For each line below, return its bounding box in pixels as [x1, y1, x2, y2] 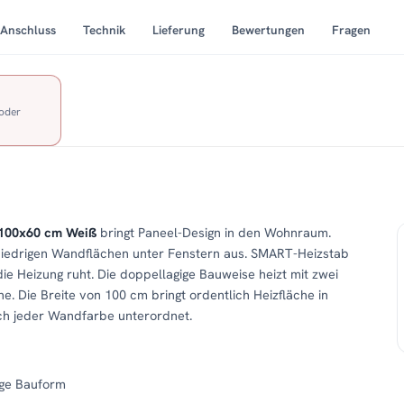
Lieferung [152, 22, 205, 39]
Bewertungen [232, 22, 305, 39]
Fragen [332, 22, 371, 39]
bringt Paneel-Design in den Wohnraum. [96, 224, 331, 242]
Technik [83, 22, 125, 39]
